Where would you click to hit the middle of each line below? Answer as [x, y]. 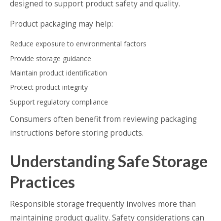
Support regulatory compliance [59, 102]
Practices [42, 182]
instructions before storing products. [77, 133]
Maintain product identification [58, 73]
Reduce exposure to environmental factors [78, 44]
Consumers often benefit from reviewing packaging [103, 119]
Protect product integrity [49, 87]
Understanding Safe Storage [109, 161]
